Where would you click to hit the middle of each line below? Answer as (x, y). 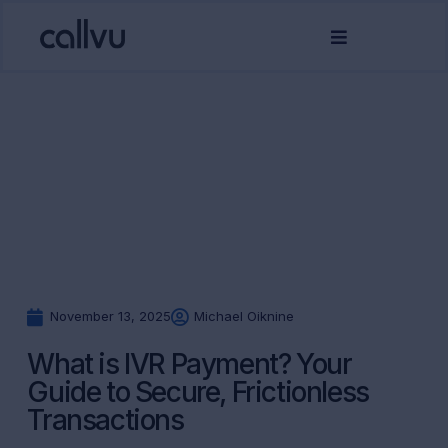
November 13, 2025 (111, 316)
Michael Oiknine (244, 316)
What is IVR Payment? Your (189, 364)
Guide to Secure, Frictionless (198, 392)
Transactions (105, 420)
